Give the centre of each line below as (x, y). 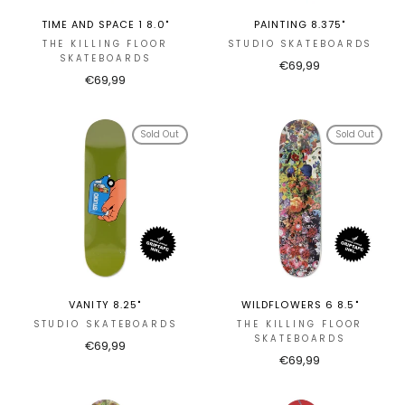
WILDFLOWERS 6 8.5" (300, 305)
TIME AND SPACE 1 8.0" (105, 24)
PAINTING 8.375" (300, 24)
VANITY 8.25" (105, 305)
